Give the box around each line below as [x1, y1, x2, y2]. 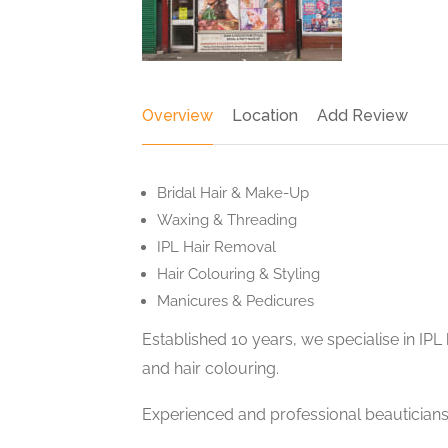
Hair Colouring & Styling [157, 265, 320, 283]
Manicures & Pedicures [157, 292, 314, 310]
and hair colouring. [142, 359, 279, 378]
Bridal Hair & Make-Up [157, 184, 309, 202]
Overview [142, 106, 213, 125]
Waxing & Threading [157, 211, 297, 229]
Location [232, 106, 298, 125]
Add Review [317, 106, 408, 125]
